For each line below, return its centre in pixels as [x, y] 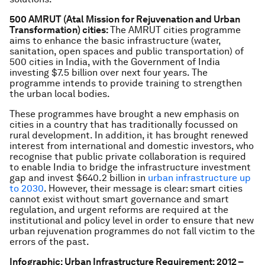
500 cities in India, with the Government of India [115, 62]
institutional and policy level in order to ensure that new [132, 220]
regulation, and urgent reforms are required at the [119, 210]
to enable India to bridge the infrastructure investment [130, 167]
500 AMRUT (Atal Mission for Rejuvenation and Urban [125, 19]
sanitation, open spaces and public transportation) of [127, 51]
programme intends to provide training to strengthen [126, 83]
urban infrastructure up [199, 178]
